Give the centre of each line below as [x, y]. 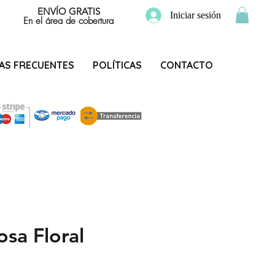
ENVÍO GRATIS [68, 11]
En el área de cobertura [68, 21]
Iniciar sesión [196, 15]
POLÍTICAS [117, 65]
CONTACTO [186, 65]
